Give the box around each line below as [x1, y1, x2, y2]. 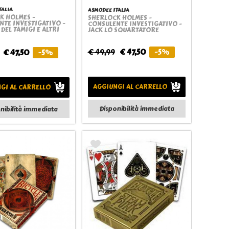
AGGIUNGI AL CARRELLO [93, 82, 167, 91]
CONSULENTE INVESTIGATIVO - [87, 19, 182, 29]
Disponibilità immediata [99, 104, 174, 113]
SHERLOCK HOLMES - [87, 13, 152, 22]
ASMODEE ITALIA [87, 6, 129, 14]
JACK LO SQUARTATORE [87, 26, 159, 35]
